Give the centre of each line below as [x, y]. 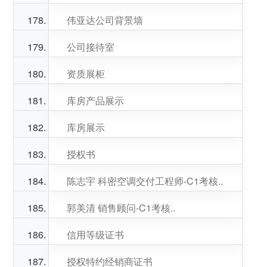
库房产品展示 [95, 100]
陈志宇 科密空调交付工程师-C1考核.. [145, 181]
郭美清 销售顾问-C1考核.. [121, 208]
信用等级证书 [95, 235]
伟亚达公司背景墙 [105, 20]
